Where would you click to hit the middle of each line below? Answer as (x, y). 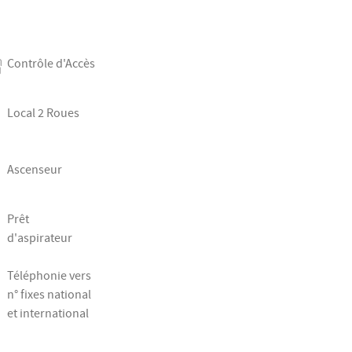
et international (48, 314)
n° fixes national (49, 295)
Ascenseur (34, 170)
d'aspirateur (39, 238)
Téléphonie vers (49, 276)
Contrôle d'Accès (51, 64)
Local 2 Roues (43, 114)
